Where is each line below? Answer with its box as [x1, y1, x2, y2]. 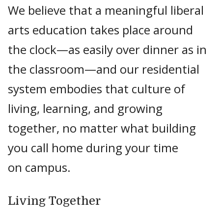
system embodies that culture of [8, 81, 185, 97]
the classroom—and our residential [8, 61, 199, 77]
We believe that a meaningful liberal [8, 2, 204, 18]
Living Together [8, 194, 101, 208]
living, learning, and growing [8, 100, 163, 116]
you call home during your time [8, 139, 178, 156]
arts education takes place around [8, 22, 193, 38]
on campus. [8, 159, 71, 175]
